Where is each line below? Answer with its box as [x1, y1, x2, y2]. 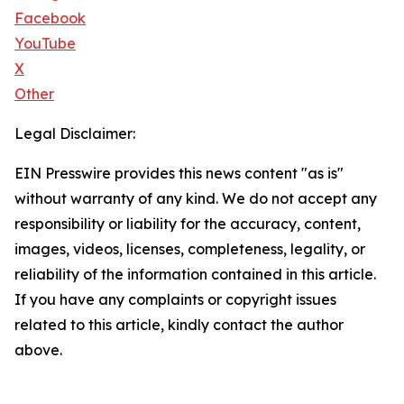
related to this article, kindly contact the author [14, 316, 344, 334]
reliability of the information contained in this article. [14, 265, 376, 283]
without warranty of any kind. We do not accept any [14, 189, 377, 207]
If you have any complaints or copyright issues [14, 290, 336, 308]
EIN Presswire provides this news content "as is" [14, 164, 344, 182]
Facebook [14, 9, 86, 27]
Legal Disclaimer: [14, 124, 135, 142]
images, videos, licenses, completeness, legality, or [14, 240, 365, 258]
